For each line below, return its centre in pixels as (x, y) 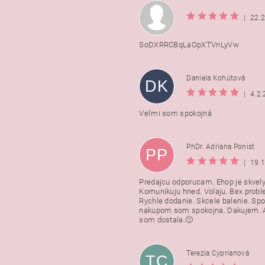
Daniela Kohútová (216, 78)
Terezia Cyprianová (218, 253)
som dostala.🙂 (166, 219)
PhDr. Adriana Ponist (221, 147)
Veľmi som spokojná (175, 113)
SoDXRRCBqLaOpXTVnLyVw (189, 44)
